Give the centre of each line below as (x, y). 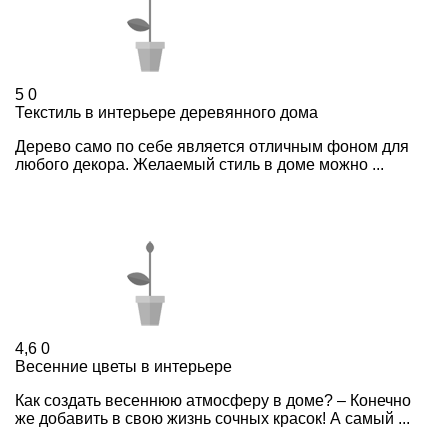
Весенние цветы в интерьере (123, 366)
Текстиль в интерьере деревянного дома (166, 112)
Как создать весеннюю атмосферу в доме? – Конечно (213, 400)
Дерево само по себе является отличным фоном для (212, 146)
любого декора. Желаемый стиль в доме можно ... (199, 164)
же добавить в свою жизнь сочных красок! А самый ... (212, 418)
